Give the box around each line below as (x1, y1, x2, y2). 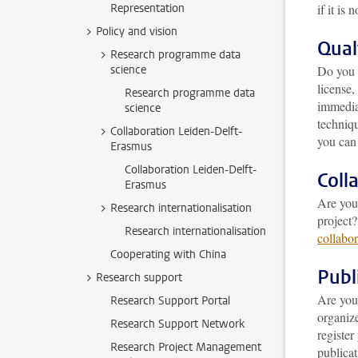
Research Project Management (110, 340, 261, 355)
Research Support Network (110, 316, 245, 332)
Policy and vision (96, 24, 177, 39)
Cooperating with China (110, 247, 226, 262)
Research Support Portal (110, 293, 230, 308)
